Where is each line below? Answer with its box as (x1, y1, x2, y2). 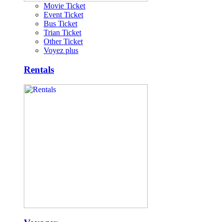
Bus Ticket (44, 19, 77, 28)
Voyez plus (44, 46, 78, 55)
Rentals (24, 64, 54, 75)
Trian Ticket (44, 28, 81, 37)
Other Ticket (44, 37, 83, 46)
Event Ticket (44, 10, 83, 19)
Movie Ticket (44, 1, 85, 10)
